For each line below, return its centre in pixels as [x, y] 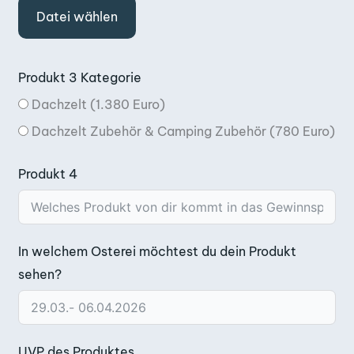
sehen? [40, 274]
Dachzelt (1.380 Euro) [98, 104]
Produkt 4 [48, 173]
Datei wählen [77, 16]
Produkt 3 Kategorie [80, 77]
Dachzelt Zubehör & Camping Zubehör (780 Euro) [183, 131]
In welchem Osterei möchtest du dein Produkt [157, 251]
